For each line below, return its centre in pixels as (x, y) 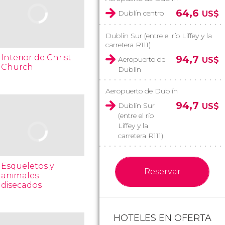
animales (20, 176)
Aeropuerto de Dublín (142, 91)
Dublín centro (141, 13)
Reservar (162, 172)
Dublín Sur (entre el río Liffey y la (159, 36)
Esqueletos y (28, 166)
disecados (22, 185)
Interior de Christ (36, 58)
